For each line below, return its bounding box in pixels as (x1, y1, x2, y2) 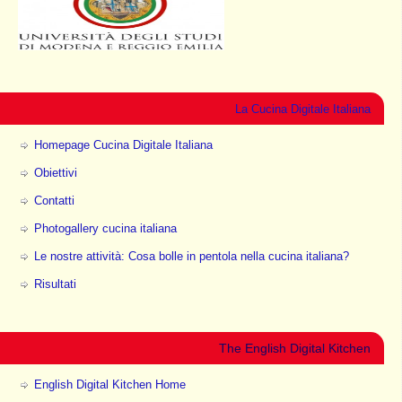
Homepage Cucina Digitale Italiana (33, 138, 213, 153)
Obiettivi (33, 166, 77, 180)
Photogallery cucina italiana (33, 222, 177, 236)
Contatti (33, 194, 74, 208)
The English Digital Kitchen (218, 341, 371, 356)
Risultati (33, 277, 76, 292)
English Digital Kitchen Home (33, 378, 186, 392)
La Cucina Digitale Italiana (234, 102, 371, 117)
